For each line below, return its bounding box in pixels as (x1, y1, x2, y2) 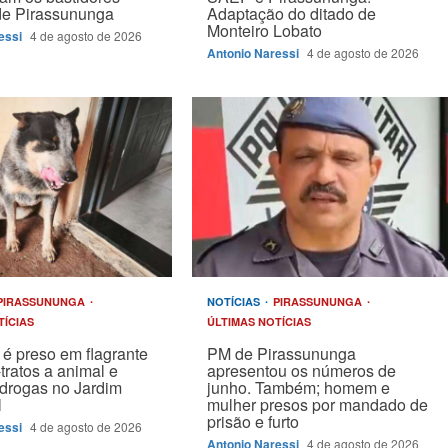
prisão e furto (206, 410, 299, 433)
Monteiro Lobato (206, 19, 322, 42)
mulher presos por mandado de (206, 393, 428, 416)
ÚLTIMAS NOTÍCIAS (206, 314, 311, 329)
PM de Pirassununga (206, 342, 356, 365)
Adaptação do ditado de (206, 2, 376, 25)
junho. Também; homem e (206, 376, 390, 399)
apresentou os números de (206, 359, 396, 382)
